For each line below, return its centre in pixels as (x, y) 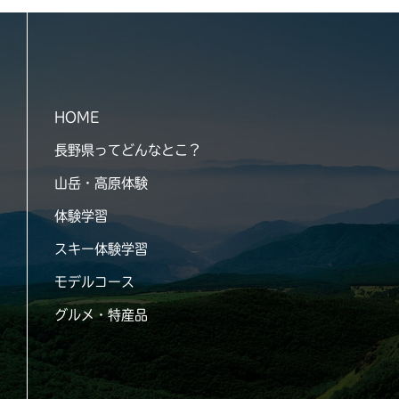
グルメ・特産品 (101, 315)
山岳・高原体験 (101, 183)
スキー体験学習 (101, 249)
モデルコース (94, 282)
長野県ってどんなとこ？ (128, 150)
